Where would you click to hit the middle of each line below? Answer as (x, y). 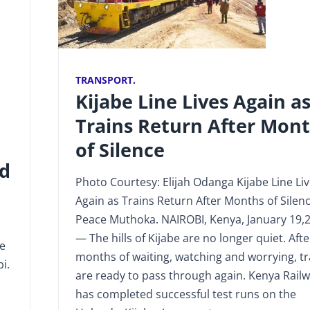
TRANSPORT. (105, 80)
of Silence (120, 149)
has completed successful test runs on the (185, 294)
